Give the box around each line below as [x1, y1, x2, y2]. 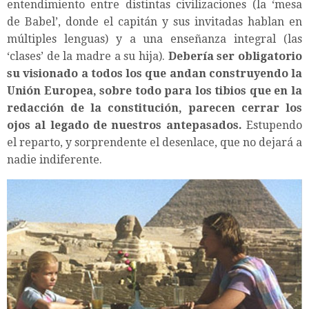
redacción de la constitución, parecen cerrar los [7, 101, 302, 115]
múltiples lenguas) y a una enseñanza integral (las [7, 32, 302, 46]
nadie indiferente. [7, 153, 102, 167]
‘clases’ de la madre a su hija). [7, 50, 168, 63]
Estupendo [241, 119, 303, 132]
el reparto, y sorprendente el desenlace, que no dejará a [7, 136, 302, 150]
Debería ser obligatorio [168, 50, 303, 63]
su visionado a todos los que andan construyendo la [7, 67, 302, 81]
